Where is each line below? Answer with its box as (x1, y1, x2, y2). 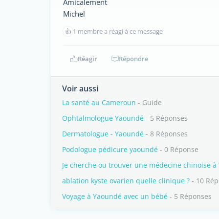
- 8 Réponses (144, 129, 188, 138)
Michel (63, 9, 85, 19)
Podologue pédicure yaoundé (62, 145, 158, 154)
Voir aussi (62, 83, 98, 94)
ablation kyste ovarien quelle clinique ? (62, 176, 190, 185)
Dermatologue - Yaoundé (62, 129, 144, 138)
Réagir (77, 54, 97, 63)
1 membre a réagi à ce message (73, 27, 163, 36)
